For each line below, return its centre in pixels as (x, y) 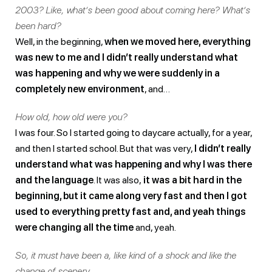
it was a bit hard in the (192, 180)
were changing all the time (74, 227)
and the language (54, 180)
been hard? (38, 25)
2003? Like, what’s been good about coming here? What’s (133, 10)
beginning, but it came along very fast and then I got (131, 195)
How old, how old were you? (71, 117)
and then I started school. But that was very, (105, 148)
